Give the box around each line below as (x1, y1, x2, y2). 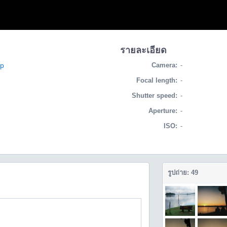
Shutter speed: (131, 92, 177, 99)
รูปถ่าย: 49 (168, 169, 199, 176)
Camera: (151, 61, 177, 69)
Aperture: (148, 107, 177, 115)
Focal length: (136, 77, 177, 84)
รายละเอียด (120, 45, 167, 55)
